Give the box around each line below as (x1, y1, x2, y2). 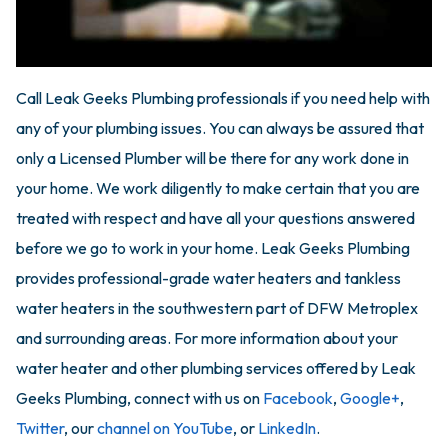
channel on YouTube (97, 418, 233, 439)
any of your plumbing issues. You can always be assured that (16, 118, 424, 139)
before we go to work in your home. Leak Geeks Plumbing (16, 238, 410, 259)
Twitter (16, 418, 64, 439)
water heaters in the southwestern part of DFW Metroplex (16, 298, 418, 319)
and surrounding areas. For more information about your (16, 328, 398, 349)
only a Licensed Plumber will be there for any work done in (16, 148, 409, 169)
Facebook (263, 388, 333, 409)
